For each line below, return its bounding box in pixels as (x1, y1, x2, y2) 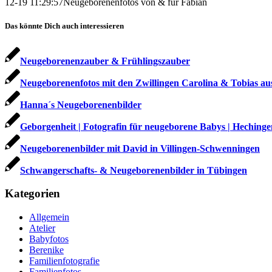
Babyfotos (29, 233, 69, 244)
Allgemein (29, 211, 69, 222)
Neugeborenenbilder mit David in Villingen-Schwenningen (20, 143, 260, 154)
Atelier (29, 222, 55, 233)
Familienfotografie (29, 255, 100, 266)
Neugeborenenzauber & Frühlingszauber (20, 55, 190, 66)
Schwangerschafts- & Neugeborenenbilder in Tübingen (20, 165, 247, 175)
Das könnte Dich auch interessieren (5, 21, 124, 31)
